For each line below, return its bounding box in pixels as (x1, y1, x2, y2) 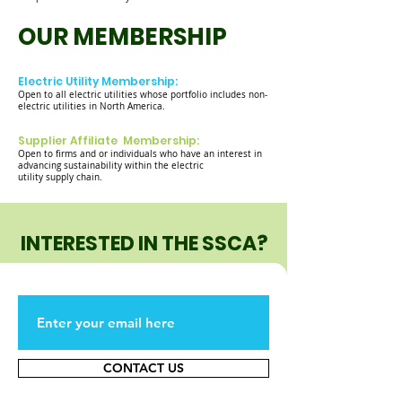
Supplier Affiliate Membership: (18, 133, 199, 148)
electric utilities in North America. (18, 100, 165, 112)
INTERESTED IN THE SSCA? (20, 230, 267, 258)
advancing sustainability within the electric (18, 160, 204, 171)
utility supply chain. (18, 171, 102, 183)
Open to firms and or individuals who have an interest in (18, 148, 262, 160)
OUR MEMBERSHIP (18, 21, 227, 53)
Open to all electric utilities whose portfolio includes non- (18, 89, 267, 100)
